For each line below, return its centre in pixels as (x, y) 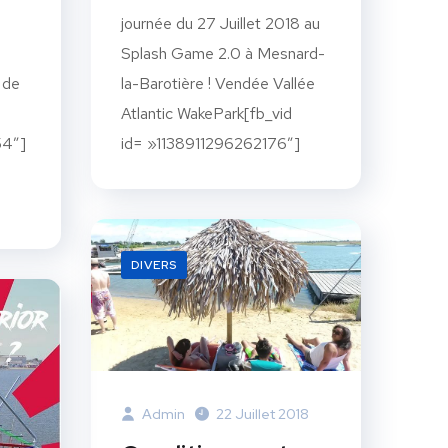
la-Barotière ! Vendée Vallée (218, 83)
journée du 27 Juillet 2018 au (220, 23)
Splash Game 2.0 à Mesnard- (223, 53)
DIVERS (154, 264)
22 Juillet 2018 (262, 413)
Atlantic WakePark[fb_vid (206, 113)
